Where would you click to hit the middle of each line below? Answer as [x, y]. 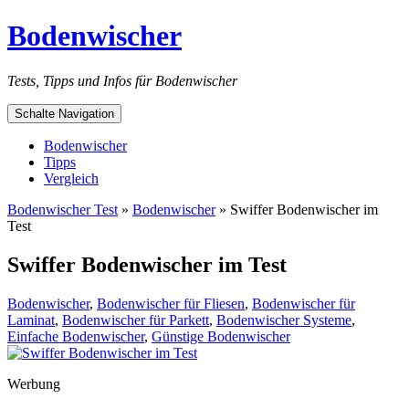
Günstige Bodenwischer [221, 336]
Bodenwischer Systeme [284, 320]
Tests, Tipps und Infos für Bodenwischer [122, 80]
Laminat [31, 320]
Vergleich [71, 178]
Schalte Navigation [64, 113]
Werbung [34, 383]
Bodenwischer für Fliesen [171, 303]
